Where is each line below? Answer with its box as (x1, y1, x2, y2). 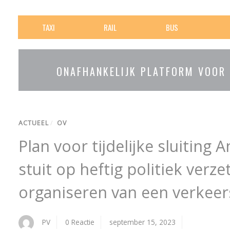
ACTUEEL (18, 119, 49, 127)
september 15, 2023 (109, 217, 176, 227)
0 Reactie (65, 217, 95, 227)
